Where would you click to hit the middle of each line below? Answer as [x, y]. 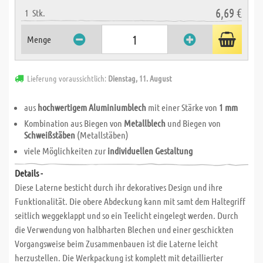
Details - [29, 173]
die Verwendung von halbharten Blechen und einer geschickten [124, 229]
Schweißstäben [50, 135]
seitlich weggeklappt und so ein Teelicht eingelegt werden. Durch [127, 215]
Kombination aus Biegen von [74, 123]
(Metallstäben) [102, 135]
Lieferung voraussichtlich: [68, 78]
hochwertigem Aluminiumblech [92, 107]
